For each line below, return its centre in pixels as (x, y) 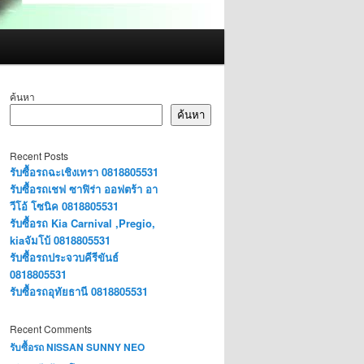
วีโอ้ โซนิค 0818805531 (64, 206)
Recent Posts (39, 155)
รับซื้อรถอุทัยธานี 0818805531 (79, 291)
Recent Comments (51, 329)
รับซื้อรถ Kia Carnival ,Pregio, (82, 223)
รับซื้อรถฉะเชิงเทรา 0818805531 (84, 171)
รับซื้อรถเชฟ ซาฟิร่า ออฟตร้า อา (84, 188)
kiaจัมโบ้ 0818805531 (60, 240)
